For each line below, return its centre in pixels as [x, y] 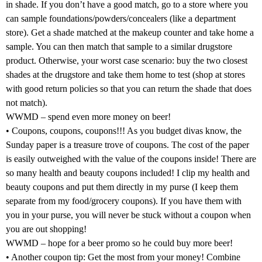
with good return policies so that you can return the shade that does [129, 88]
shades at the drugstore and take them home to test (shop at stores [125, 74]
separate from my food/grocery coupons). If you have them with [124, 201]
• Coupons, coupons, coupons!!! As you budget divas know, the [124, 130]
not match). [27, 102]
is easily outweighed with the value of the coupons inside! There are [131, 158]
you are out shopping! [46, 229]
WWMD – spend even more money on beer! [88, 116]
